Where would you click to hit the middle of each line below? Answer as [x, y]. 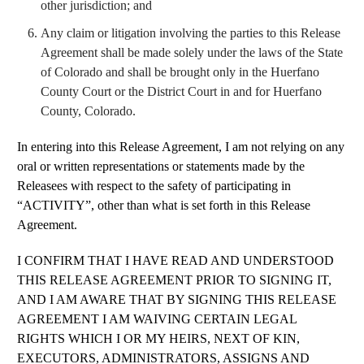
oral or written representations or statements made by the [161, 166]
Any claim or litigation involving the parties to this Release [191, 32]
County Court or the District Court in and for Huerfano [181, 91]
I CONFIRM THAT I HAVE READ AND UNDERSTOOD [175, 260]
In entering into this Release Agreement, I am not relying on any [181, 146]
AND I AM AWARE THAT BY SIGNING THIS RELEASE [177, 299]
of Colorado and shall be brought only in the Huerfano [180, 71]
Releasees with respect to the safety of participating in [154, 185]
